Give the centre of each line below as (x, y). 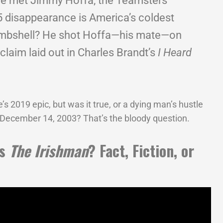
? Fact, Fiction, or (141, 151)
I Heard (175, 53)
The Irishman (49, 151)
